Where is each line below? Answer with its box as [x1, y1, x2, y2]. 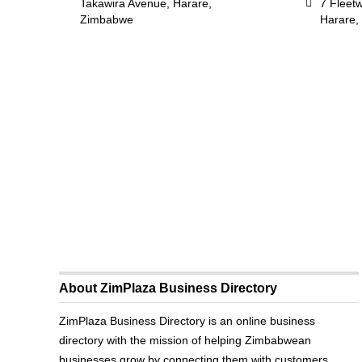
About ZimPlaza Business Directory [59, 281, 278, 295]
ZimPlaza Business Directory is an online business [59, 314, 316, 327]
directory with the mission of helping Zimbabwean [59, 334, 312, 347]
